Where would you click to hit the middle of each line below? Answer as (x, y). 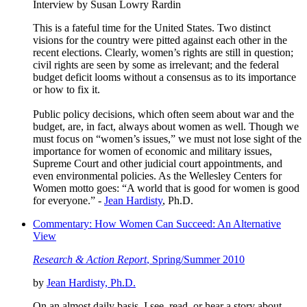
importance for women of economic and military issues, (152, 151)
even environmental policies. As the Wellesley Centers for (157, 175)
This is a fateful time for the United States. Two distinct (152, 27)
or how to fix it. (66, 89)
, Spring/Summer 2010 (196, 259)
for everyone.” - (69, 200)
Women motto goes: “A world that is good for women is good (166, 188)
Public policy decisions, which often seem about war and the (163, 114)
